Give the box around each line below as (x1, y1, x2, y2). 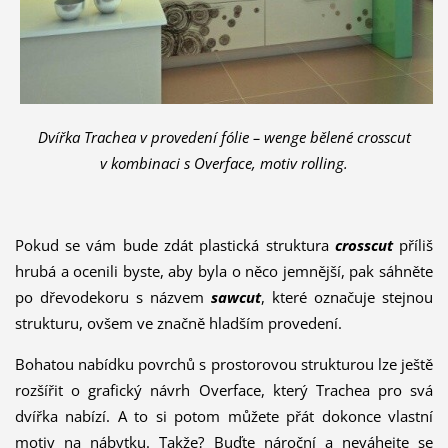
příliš (392, 235, 434, 256)
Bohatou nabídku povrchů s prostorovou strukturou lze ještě (14, 354, 434, 375)
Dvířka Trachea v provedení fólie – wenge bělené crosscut (37, 127, 411, 148)
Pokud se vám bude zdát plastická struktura (14, 235, 335, 256)
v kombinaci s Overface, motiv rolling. (100, 153, 348, 174)
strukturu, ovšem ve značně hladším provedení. (14, 313, 342, 334)
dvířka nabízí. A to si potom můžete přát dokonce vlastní (14, 406, 434, 427)
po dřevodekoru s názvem (14, 287, 212, 308)
